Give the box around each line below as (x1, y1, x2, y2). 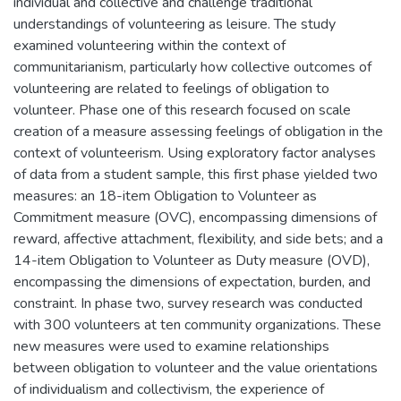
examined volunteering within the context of (13, 35, 286, 55)
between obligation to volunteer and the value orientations (13, 357, 378, 378)
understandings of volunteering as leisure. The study (13, 13, 336, 34)
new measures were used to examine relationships (13, 336, 329, 356)
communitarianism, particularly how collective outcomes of (13, 56, 371, 77)
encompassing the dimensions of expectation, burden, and (13, 271, 371, 292)
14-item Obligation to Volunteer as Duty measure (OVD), (13, 250, 370, 270)
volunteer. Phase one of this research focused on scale (13, 99, 351, 120)
